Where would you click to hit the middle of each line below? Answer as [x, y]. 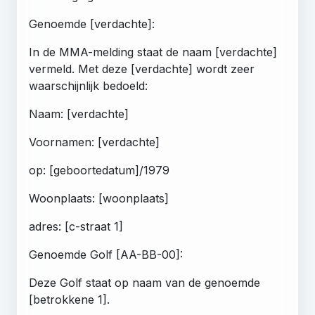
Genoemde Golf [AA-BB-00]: [106, 254]
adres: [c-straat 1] [76, 226]
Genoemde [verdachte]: [92, 24]
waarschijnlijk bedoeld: [88, 85]
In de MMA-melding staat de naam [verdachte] [153, 52]
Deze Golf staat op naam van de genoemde [144, 282]
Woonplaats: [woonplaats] [99, 198]
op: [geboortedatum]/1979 [99, 170]
